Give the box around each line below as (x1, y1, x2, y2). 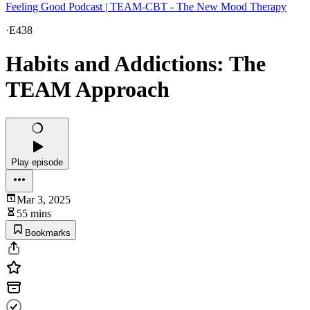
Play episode (11, 156, 63, 167)
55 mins (17, 207, 51, 219)
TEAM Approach (6, 77, 170, 102)
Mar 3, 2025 (17, 193, 71, 206)
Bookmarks (25, 227, 71, 238)
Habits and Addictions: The (6, 51, 266, 77)
